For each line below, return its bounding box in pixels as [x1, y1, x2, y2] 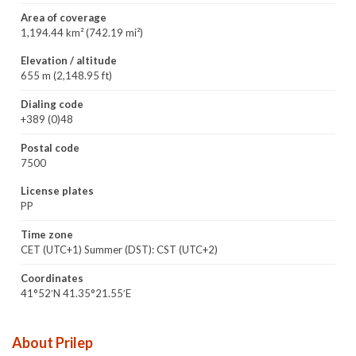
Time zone [21, 228, 73, 241]
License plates [21, 184, 94, 197]
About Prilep [12, 334, 93, 351]
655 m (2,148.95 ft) [21, 69, 112, 82]
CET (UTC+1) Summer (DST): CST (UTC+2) [21, 243, 218, 256]
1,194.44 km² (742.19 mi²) [21, 26, 143, 39]
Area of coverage [21, 11, 106, 24]
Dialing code [21, 98, 83, 110]
